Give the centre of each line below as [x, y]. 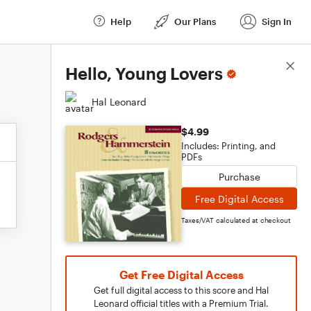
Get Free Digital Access [181, 275]
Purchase [239, 176]
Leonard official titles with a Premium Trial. [181, 303]
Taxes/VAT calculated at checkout [236, 220]
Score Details [266, 67]
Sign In [277, 21]
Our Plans [195, 21]
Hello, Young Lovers [144, 73]
